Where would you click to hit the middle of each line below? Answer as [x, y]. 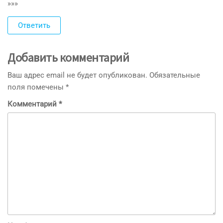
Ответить [34, 26]
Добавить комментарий [68, 58]
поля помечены [37, 87]
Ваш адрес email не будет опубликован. [77, 75]
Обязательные [175, 75]
